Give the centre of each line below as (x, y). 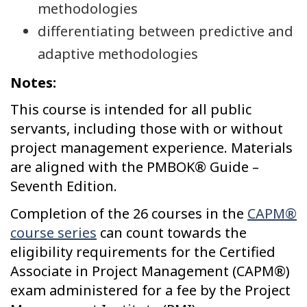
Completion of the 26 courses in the (129, 213)
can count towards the (172, 232)
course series (53, 232)
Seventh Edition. (64, 186)
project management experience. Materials (151, 148)
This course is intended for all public (131, 110)
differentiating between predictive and (165, 32)
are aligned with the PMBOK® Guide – (135, 167)
